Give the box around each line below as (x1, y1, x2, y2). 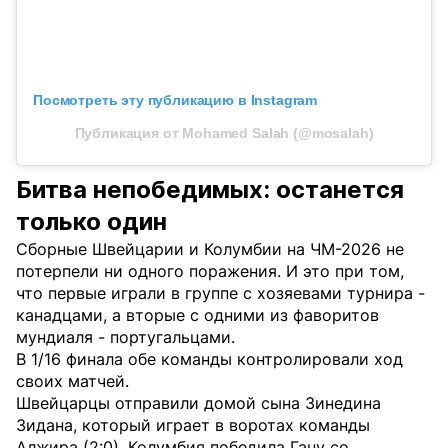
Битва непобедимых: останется (16, 175, 404, 205)
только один (16, 207, 167, 237)
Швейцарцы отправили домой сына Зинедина (16, 393, 381, 414)
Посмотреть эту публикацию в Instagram (33, 92, 318, 109)
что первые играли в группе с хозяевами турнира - (16, 283, 425, 304)
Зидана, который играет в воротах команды (16, 415, 370, 436)
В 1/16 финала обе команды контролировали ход (16, 349, 403, 370)
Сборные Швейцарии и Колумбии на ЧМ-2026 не (16, 239, 404, 260)
